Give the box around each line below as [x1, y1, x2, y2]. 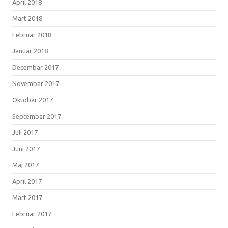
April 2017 [12, 177, 42, 185]
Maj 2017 [12, 161, 39, 168]
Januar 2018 [12, 47, 48, 54]
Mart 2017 [12, 193, 42, 201]
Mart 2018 [12, 14, 42, 22]
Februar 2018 [12, 31, 51, 38]
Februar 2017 [12, 210, 51, 217]
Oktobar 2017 [12, 96, 53, 103]
